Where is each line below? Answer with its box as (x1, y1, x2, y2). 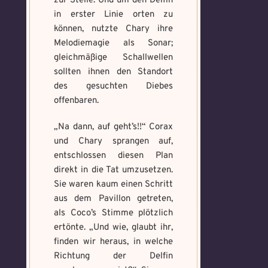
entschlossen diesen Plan (54, 150, 173, 162)
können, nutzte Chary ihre (54, 23, 173, 35)
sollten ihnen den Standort (54, 66, 173, 78)
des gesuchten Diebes (54, 81, 173, 92)
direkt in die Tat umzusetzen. (54, 165, 173, 176)
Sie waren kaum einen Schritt (54, 179, 173, 190)
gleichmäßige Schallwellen (54, 52, 173, 63)
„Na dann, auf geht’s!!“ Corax (54, 121, 173, 133)
